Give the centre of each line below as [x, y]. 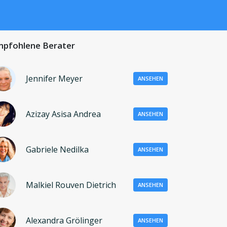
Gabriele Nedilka [57, 149]
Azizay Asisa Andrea [63, 114]
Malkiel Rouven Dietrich [71, 185]
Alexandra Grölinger [64, 220]
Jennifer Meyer [54, 78]
